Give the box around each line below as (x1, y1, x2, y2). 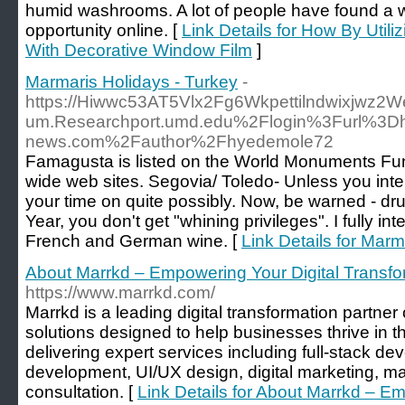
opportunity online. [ (25, 21, 182, 40)
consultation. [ (25, 382, 137, 401)
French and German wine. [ (25, 231, 241, 250)
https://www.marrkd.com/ (25, 283, 215, 302)
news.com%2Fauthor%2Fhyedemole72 (25, 132, 334, 151)
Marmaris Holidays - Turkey (25, 72, 238, 91)
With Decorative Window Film (25, 41, 252, 60)
